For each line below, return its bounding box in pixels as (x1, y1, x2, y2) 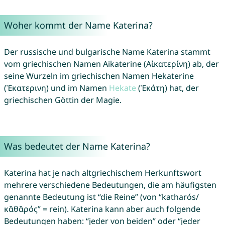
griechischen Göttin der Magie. (4, 94, 122, 106)
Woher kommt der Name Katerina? (4, 19, 153, 32)
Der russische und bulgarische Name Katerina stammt (4, 46, 210, 58)
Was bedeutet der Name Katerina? (4, 140, 150, 153)
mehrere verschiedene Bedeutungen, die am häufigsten (4, 179, 216, 191)
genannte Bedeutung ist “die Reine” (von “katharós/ (4, 191, 199, 203)
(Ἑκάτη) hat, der (136, 82, 199, 94)
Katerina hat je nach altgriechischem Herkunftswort (4, 167, 201, 179)
